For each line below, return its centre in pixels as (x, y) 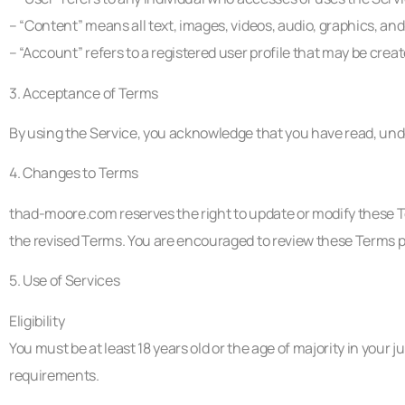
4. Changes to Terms (74, 173)
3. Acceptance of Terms (84, 93)
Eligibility (37, 320)
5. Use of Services (65, 281)
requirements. (54, 375)
